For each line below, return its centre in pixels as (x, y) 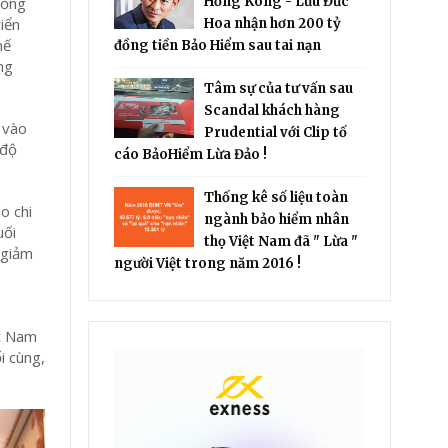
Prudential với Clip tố (276, 132)
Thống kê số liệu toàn (276, 197)
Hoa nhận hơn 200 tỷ (273, 23)
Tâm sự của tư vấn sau (279, 88)
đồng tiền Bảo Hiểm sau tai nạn (218, 45)
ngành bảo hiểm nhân (277, 219)
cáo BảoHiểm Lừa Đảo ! (191, 154)
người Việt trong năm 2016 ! (208, 263)
